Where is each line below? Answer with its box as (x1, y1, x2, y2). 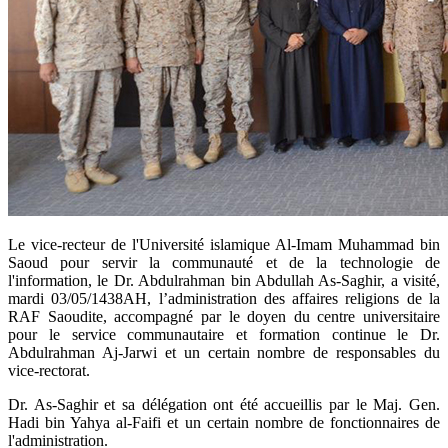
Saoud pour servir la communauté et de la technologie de (8, 253, 440, 271)
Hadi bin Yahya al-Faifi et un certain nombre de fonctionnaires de (8, 413, 440, 431)
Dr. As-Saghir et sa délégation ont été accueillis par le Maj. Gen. (8, 395, 440, 413)
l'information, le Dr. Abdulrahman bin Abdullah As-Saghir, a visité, (8, 271, 440, 289)
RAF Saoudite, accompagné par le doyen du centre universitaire (8, 307, 440, 325)
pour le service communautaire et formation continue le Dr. (8, 325, 440, 343)
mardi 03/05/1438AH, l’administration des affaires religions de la (8, 289, 440, 307)
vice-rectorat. (8, 361, 90, 379)
